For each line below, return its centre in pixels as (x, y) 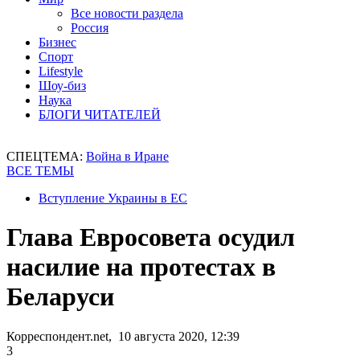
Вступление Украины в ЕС (113, 198)
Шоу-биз (62, 86)
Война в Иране (127, 156)
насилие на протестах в (141, 267)
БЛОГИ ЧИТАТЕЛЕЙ (100, 115)
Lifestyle (61, 71)
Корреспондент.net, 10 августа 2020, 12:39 (123, 336)
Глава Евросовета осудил (151, 237)
